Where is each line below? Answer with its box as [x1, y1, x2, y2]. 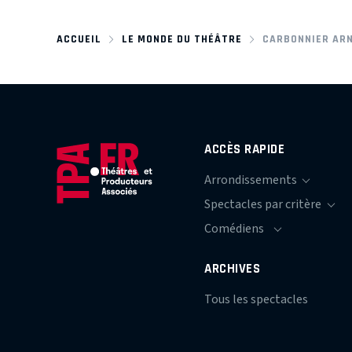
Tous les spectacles [204, 291, 309, 309]
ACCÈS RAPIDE [204, 141, 285, 157]
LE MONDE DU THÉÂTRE [121, 33, 242, 46]
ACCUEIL [57, 33, 101, 46]
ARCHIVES [204, 261, 261, 277]
